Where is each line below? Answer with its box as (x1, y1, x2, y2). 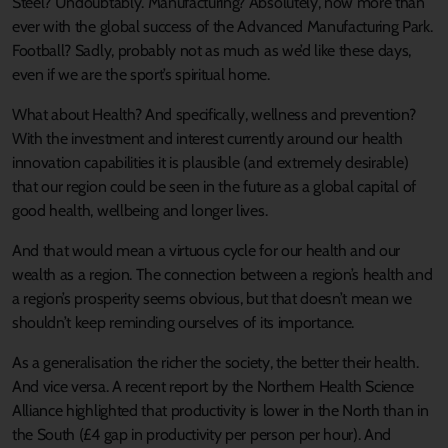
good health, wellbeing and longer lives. (12, 200, 268, 220)
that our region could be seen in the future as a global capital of (12, 176, 416, 196)
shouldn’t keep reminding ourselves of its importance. (12, 312, 355, 332)
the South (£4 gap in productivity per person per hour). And (12, 424, 392, 444)
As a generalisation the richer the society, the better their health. (12, 352, 419, 372)
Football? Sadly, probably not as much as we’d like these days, (12, 40, 412, 60)
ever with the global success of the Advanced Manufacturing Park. (12, 16, 433, 36)
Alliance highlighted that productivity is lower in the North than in (12, 400, 429, 420)
